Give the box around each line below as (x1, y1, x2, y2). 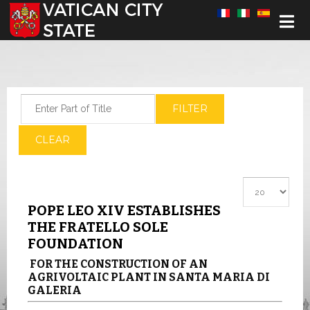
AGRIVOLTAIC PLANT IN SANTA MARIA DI (28, 271, 270, 284)
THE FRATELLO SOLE (28, 219, 168, 235)
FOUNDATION (28, 235, 123, 252)
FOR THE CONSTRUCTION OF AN (30, 257, 208, 271)
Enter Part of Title (20, 95, 96, 107)
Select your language (6, 8, 102, 19)
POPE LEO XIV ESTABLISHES (28, 202, 221, 219)
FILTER (172, 102, 208, 115)
